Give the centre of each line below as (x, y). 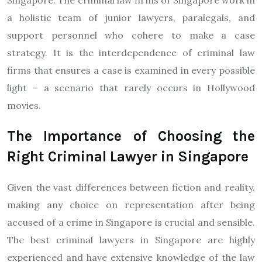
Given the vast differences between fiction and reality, (131, 187)
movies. (24, 105)
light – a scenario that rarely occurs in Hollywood (131, 88)
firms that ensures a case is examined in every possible (131, 70)
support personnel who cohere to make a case (131, 35)
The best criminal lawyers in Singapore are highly (131, 240)
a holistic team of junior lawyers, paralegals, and (131, 18)
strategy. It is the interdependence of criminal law (131, 53)
